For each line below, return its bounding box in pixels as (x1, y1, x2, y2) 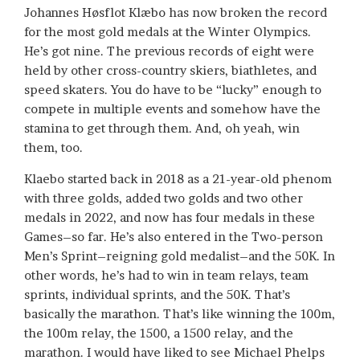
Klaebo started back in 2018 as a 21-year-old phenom (24, 171, 332, 187)
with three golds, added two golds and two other (24, 190, 303, 207)
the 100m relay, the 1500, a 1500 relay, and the (24, 325, 293, 342)
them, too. (24, 140, 83, 156)
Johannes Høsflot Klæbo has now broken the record (24, 5, 327, 21)
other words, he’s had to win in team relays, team (24, 268, 309, 284)
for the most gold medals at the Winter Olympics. (24, 24, 311, 40)
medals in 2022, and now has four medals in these (24, 210, 315, 226)
